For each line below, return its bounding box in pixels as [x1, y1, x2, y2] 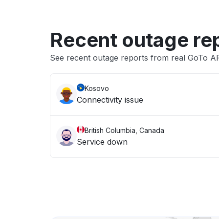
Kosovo [85, 84, 109, 92]
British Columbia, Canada [85, 126, 164, 134]
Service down [77, 137, 128, 147]
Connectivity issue [77, 95, 143, 105]
